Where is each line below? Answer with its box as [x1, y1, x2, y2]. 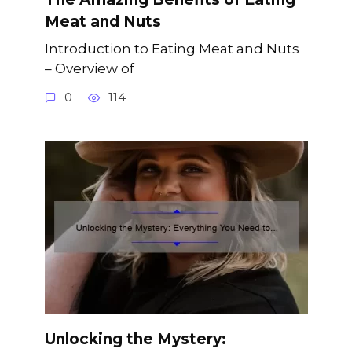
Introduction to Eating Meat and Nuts [44, 40, 299, 57]
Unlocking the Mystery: [44, 330, 226, 349]
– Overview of [44, 60, 134, 77]
